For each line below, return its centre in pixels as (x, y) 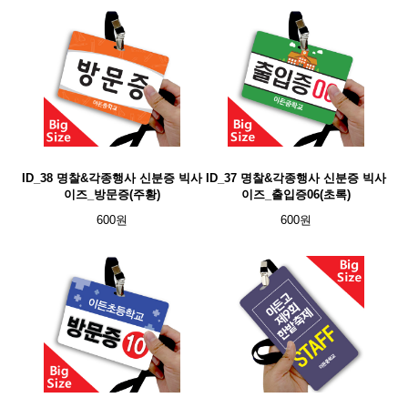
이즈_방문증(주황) (112, 194)
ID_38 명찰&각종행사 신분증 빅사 (112, 178)
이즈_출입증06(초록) (296, 194)
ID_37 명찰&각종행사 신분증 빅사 (296, 178)
